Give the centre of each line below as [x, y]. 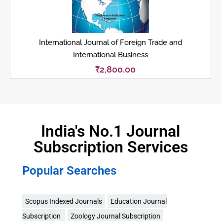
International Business [110, 55]
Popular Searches [69, 170]
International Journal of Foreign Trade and [110, 43]
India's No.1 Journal [110, 131]
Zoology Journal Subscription [115, 216]
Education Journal [139, 201]
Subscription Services [110, 147]
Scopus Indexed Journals [64, 201]
